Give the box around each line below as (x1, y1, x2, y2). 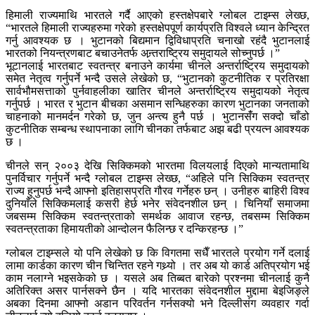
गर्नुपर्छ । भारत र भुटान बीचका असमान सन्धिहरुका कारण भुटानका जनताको (6, 98, 309, 110)
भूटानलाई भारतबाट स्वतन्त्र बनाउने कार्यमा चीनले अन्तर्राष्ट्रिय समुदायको (6, 60, 309, 72)
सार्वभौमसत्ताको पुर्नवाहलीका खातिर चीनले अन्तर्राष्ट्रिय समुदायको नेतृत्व (6, 85, 309, 98)
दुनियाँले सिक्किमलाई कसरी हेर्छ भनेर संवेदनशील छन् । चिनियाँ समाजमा (6, 198, 309, 210)
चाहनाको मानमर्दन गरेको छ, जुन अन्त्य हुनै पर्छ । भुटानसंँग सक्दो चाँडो (6, 110, 309, 123)
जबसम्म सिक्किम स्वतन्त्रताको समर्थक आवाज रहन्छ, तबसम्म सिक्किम (6, 210, 309, 223)
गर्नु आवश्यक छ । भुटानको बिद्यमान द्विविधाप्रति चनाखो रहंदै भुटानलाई (6, 34, 309, 47)
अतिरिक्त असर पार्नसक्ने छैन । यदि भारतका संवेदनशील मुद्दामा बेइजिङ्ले (6, 285, 309, 297)
